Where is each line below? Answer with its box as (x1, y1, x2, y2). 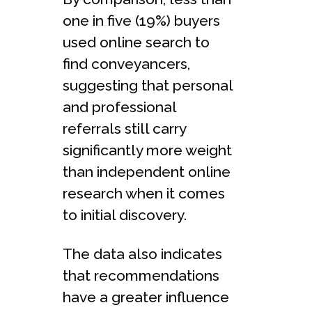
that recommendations (63, 266, 219, 284)
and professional (63, 97, 176, 116)
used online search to (63, 33, 210, 51)
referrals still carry (63, 119, 186, 137)
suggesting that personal (63, 76, 233, 94)
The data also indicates (63, 244, 222, 263)
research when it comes (63, 184, 225, 202)
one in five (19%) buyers (63, 11, 220, 29)
